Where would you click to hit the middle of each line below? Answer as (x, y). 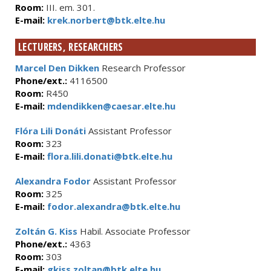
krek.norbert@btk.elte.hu (105, 20)
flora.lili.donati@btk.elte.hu (109, 156)
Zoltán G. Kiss (46, 231)
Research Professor (142, 68)
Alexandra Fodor (53, 181)
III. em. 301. (69, 7)
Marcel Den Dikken (57, 68)
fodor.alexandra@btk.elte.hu (113, 206)
